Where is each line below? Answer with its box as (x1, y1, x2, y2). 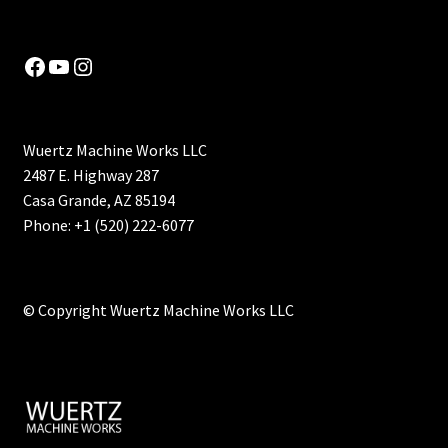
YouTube (45, 49, 134, 81)
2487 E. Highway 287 (22, 165, 159, 186)
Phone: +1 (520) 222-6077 (22, 215, 194, 236)
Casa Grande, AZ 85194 (22, 190, 175, 211)
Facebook (21, 49, 118, 81)
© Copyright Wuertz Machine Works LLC (22, 299, 294, 320)
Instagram (69, 49, 171, 81)
